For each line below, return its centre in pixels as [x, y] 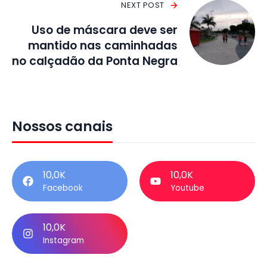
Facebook [63, 188]
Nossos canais [62, 127]
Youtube [187, 188]
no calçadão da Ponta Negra [95, 61]
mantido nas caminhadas [103, 46]
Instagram [63, 241]
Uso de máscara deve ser [105, 30]
